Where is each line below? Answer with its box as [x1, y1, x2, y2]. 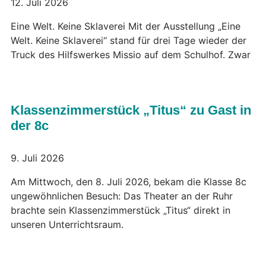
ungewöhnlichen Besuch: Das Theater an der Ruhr [11, 190, 233, 202]
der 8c [11, 118, 49, 133]
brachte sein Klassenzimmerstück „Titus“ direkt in [11, 204, 230, 216]
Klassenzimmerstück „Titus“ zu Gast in [11, 102, 251, 118]
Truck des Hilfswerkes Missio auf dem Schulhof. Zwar [11, 48, 251, 61]
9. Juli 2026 [11, 152, 64, 164]
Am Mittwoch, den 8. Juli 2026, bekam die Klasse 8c [11, 176, 246, 188]
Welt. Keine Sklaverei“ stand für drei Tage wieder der [11, 34, 246, 46]
